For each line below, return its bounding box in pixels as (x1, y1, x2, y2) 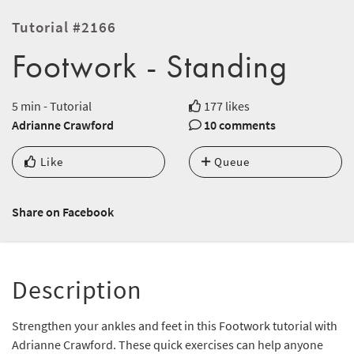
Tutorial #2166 (12, 17, 116, 37)
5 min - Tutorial (12, 98, 92, 115)
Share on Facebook (12, 204, 114, 220)
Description (12, 274, 142, 307)
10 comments (204, 117, 276, 134)
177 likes (201, 98, 250, 115)
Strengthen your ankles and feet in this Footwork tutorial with (12, 318, 337, 334)
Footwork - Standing (12, 45, 288, 88)
